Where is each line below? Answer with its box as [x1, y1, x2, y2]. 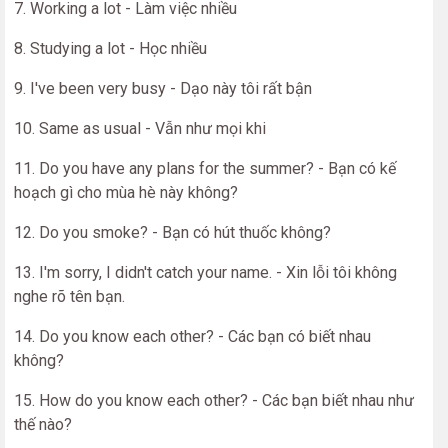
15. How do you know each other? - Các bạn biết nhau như [14, 391, 414, 410]
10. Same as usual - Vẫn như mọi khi [14, 119, 266, 138]
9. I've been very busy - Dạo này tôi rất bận [14, 79, 312, 98]
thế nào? [14, 415, 72, 434]
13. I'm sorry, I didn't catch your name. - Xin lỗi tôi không [14, 263, 397, 282]
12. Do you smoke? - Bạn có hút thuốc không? [14, 223, 331, 242]
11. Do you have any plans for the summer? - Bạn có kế [14, 159, 396, 178]
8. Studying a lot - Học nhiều [14, 39, 207, 58]
